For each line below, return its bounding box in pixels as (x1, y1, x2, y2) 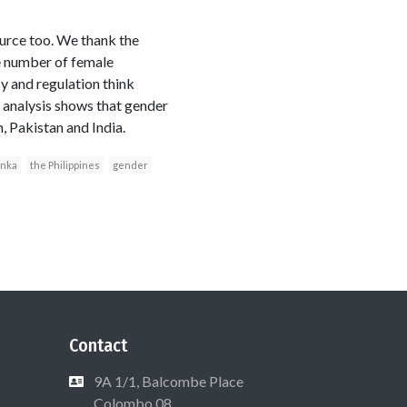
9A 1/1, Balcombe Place (94, 372, 243, 391)
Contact (69, 334, 127, 357)
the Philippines (29, 159, 100, 172)
